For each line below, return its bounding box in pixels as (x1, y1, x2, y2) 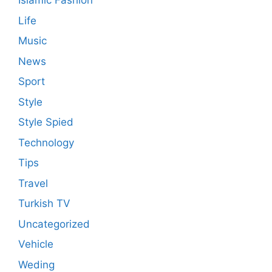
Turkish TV (18, 197, 70, 210)
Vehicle (18, 238, 53, 251)
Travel (18, 177, 48, 189)
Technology (18, 136, 74, 149)
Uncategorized (18, 217, 90, 230)
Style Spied (18, 116, 73, 129)
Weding (18, 258, 55, 271)
